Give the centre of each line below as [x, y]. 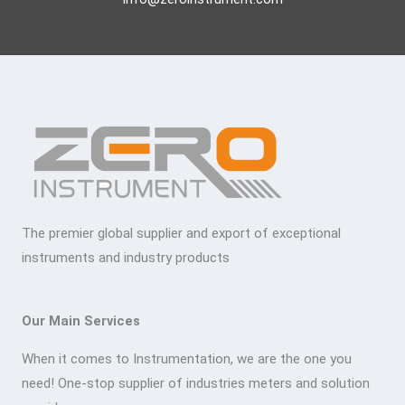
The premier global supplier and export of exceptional [181, 234]
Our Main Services [81, 321]
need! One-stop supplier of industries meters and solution [196, 384]
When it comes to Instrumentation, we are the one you [187, 359]
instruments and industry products [126, 258]
